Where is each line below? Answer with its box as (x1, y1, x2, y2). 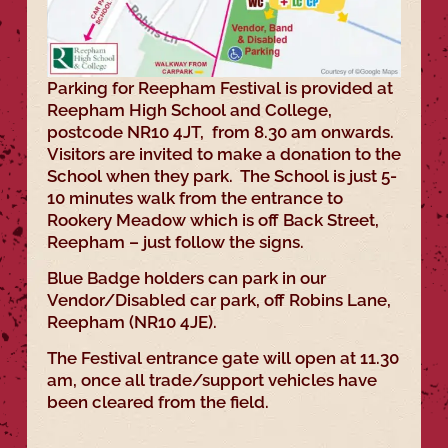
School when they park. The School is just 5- (46, 165, 397, 186)
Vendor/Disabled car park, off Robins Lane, (46, 290, 391, 311)
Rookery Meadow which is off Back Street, (46, 209, 379, 230)
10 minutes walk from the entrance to (46, 187, 343, 208)
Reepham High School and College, (46, 99, 332, 120)
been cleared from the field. (46, 392, 269, 413)
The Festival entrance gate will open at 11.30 (46, 348, 399, 369)
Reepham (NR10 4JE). (46, 312, 217, 333)
